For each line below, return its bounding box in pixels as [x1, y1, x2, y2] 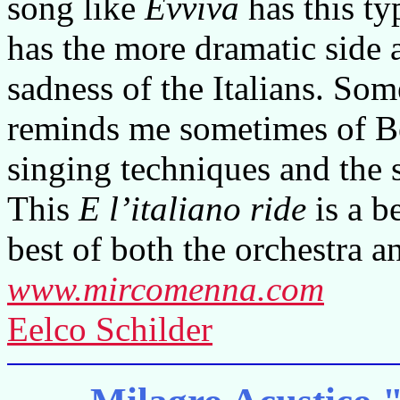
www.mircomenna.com [7, 270, 324, 308]
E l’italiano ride [79, 189, 306, 228]
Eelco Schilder [7, 310, 212, 348]
